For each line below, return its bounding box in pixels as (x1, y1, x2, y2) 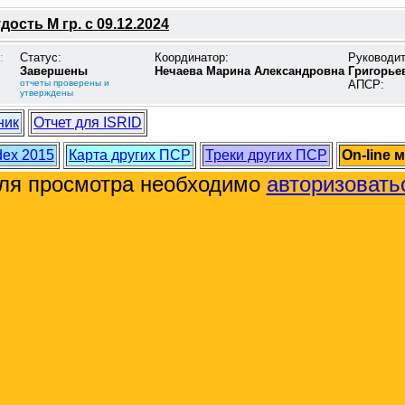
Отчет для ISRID (33, 115, 142, 130)
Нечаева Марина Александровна (155, 64, 344, 78)
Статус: (20, 51, 61, 64)
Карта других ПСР (69, 147, 191, 163)
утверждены (20, 88, 73, 98)
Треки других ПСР (205, 147, 327, 163)
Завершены (20, 64, 88, 78)
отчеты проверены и (20, 78, 109, 88)
